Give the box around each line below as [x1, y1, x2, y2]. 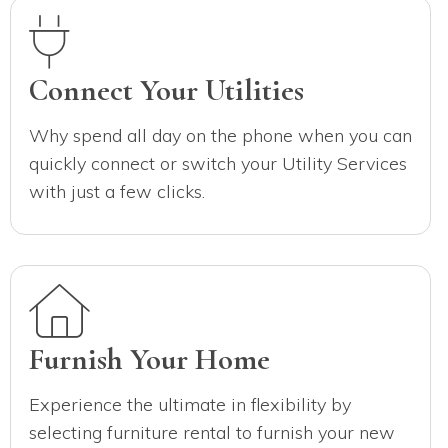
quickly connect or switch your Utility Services [29, 151, 407, 175]
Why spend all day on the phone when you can [29, 123, 412, 147]
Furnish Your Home [29, 340, 270, 378]
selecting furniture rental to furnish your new [29, 420, 395, 444]
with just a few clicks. [29, 179, 205, 203]
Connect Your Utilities [29, 71, 304, 109]
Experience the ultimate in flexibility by [29, 392, 351, 416]
